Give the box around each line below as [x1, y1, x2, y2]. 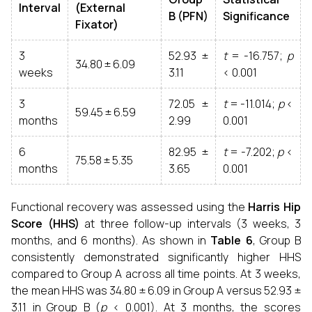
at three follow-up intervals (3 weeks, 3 [79, 216, 301, 231]
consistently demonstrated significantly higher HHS [11, 249, 301, 265]
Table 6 [210, 233, 253, 248]
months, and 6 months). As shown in [11, 233, 211, 248]
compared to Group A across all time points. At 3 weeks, [11, 266, 301, 281]
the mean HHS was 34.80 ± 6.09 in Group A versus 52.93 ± [11, 283, 301, 298]
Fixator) [75, 17, 118, 32]
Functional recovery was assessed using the [11, 199, 249, 214]
